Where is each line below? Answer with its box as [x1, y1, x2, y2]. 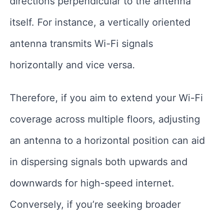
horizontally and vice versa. [10, 59, 135, 71]
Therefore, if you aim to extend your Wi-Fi [10, 92, 203, 104]
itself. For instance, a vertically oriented [10, 16, 190, 28]
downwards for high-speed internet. [10, 177, 174, 189]
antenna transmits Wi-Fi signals [10, 37, 153, 49]
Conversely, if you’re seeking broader [10, 198, 181, 210]
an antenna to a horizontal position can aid [10, 134, 205, 146]
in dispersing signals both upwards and [10, 155, 187, 168]
